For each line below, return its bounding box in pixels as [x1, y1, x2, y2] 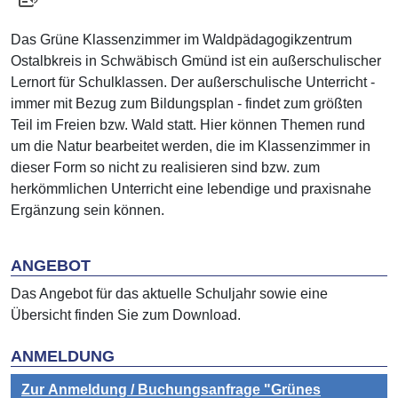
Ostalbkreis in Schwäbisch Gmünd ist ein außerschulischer [11, 53, 381, 69]
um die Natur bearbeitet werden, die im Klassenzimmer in [11, 139, 370, 155]
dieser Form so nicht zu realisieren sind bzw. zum [11, 160, 320, 176]
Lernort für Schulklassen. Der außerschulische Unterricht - [11, 75, 375, 91]
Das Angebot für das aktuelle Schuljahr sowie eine [11, 286, 328, 302]
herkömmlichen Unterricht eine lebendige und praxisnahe [11, 181, 371, 197]
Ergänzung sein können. [11, 203, 164, 219]
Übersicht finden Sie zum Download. [11, 307, 241, 323]
